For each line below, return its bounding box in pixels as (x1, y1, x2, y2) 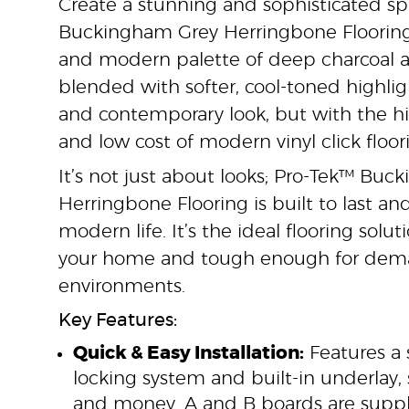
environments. (58, 278, 185, 296)
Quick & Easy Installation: (73, 344, 304, 362)
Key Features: (58, 311, 177, 330)
